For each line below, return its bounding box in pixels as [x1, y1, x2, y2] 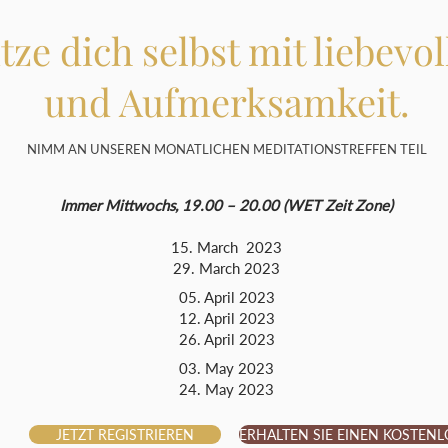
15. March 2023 [171, 238, 282, 256]
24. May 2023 [179, 380, 274, 398]
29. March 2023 [173, 259, 280, 277]
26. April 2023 [178, 330, 275, 348]
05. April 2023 [178, 288, 275, 306]
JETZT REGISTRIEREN [56, 426, 194, 443]
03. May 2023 [179, 359, 274, 377]
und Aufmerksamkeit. [44, 76, 410, 127]
